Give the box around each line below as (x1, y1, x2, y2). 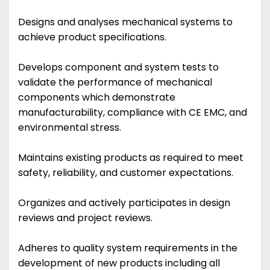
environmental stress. (18, 121, 121, 135)
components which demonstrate (18, 90, 175, 105)
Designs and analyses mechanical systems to (18, 15, 233, 30)
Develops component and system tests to (18, 60, 219, 75)
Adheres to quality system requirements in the (18, 241, 237, 256)
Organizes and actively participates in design (18, 196, 230, 210)
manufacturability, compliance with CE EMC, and (18, 105, 247, 120)
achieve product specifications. (18, 30, 166, 45)
